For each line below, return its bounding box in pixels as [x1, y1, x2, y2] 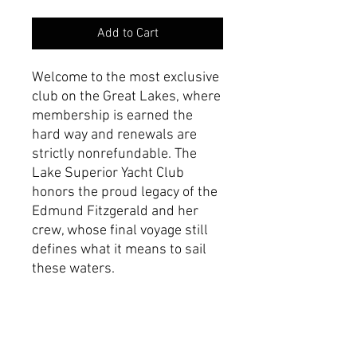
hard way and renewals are [32, 126, 197, 143]
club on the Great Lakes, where [32, 88, 221, 105]
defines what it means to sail [32, 241, 206, 258]
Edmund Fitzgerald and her [32, 202, 198, 220]
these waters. [32, 260, 115, 277]
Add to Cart [96, 25, 159, 41]
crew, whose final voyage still [32, 222, 208, 239]
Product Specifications [32, 317, 169, 335]
